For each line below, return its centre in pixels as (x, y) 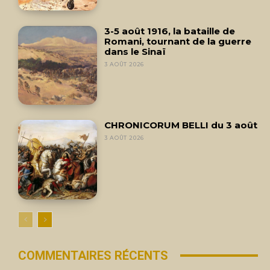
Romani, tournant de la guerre (178, 41)
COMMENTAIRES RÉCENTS (93, 255)
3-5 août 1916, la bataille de (170, 31)
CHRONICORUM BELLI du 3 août (181, 125)
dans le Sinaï (135, 51)
